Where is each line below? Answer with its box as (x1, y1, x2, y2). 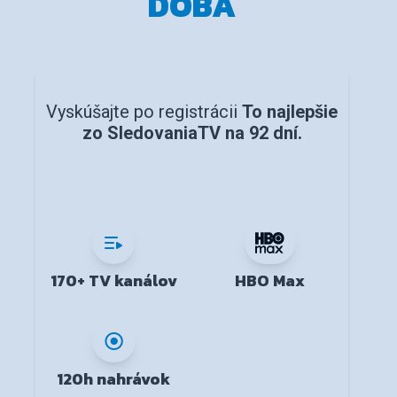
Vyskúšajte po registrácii (46, 101, 242, 123)
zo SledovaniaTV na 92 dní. (82, 122, 302, 144)
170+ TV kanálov (50, 269, 177, 293)
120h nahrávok (57, 367, 171, 392)
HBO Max (235, 269, 306, 293)
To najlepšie (242, 101, 338, 123)
